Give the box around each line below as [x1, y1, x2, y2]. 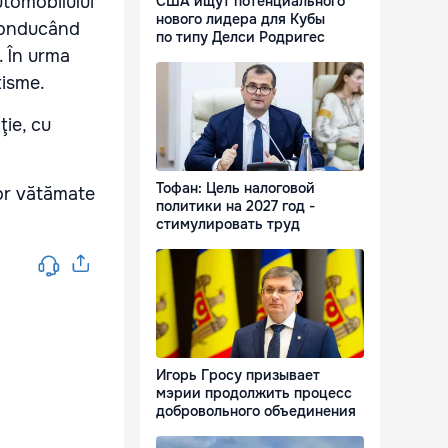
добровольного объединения [156, 402, 356, 421]
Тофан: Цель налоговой [156, 179, 315, 198]
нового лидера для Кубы [156, 10, 325, 29]
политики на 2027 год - [156, 197, 315, 216]
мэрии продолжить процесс [156, 384, 352, 403]
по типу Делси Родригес [156, 28, 325, 47]
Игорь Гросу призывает [156, 366, 320, 385]
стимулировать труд [156, 215, 300, 234]
